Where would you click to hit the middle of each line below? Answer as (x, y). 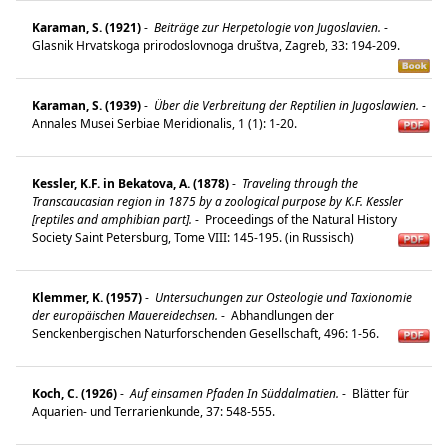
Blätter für (379, 393)
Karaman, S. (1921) (86, 27)
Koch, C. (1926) (74, 393)
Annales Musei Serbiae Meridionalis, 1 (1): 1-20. (167, 123)
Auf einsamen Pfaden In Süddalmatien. (233, 393)
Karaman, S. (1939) (86, 105)
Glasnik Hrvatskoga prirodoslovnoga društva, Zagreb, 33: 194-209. (220, 45)
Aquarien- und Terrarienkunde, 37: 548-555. (156, 411)
